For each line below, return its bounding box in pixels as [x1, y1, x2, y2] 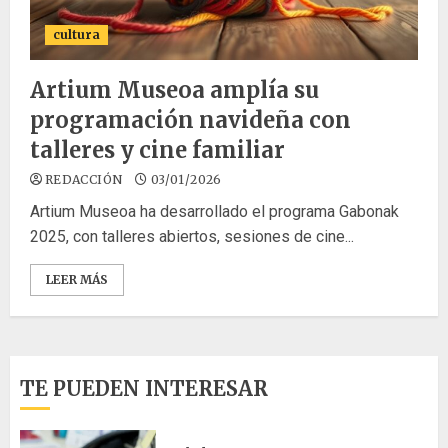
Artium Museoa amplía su [30, 76, 319, 104]
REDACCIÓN [45, 172, 123, 187]
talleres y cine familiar [30, 136, 285, 164]
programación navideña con [30, 106, 351, 134]
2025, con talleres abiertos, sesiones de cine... [30, 227, 354, 246]
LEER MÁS [46, 272, 108, 287]
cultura [53, 27, 100, 42]
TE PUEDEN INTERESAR [20, 376, 268, 401]
